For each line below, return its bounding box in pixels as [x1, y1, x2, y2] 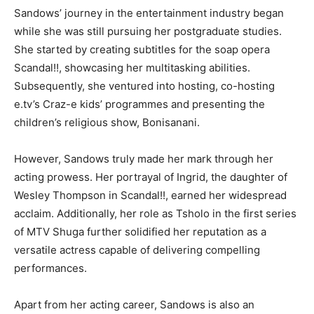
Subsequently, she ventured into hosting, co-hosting [14, 79, 275, 93]
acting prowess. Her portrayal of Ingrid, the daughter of [14, 170, 287, 184]
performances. [14, 261, 87, 275]
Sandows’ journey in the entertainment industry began [14, 6, 284, 20]
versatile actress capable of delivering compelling [14, 243, 260, 257]
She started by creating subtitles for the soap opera [14, 43, 270, 56]
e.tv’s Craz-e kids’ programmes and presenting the [14, 97, 265, 111]
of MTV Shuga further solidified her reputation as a [14, 225, 266, 238]
